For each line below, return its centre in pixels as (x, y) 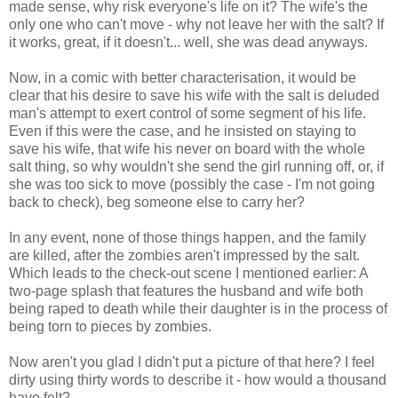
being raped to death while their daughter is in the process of (198, 308)
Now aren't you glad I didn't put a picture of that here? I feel (192, 362)
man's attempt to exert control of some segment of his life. (187, 113)
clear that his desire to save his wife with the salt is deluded (194, 95)
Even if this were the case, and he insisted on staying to (183, 131)
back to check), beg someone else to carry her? (157, 202)
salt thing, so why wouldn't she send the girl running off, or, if (196, 166)
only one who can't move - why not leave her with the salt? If (196, 24)
